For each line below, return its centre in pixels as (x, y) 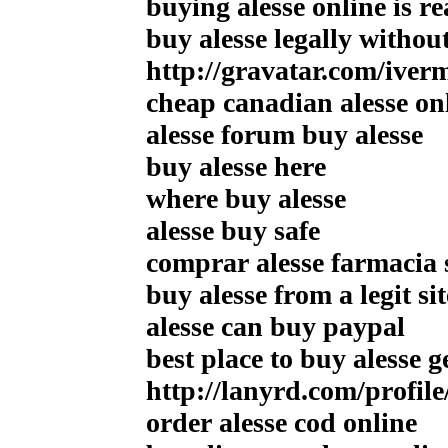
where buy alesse (246, 198)
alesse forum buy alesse (284, 134)
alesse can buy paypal (275, 326)
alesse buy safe (233, 230)
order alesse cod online (281, 422)
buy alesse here (236, 166)
